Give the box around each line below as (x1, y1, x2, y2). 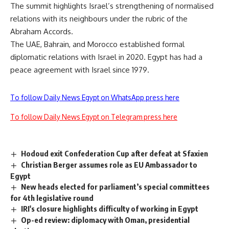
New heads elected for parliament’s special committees (21, 182, 210, 192)
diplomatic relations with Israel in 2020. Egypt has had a (10, 52, 202, 62)
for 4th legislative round (10, 193, 94, 203)
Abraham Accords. (10, 27, 73, 37)
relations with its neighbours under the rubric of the (10, 14, 188, 24)
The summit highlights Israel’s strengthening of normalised (10, 1, 214, 11)
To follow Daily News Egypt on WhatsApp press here (10, 93, 179, 102)
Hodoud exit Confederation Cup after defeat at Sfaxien (21, 149, 209, 158)
